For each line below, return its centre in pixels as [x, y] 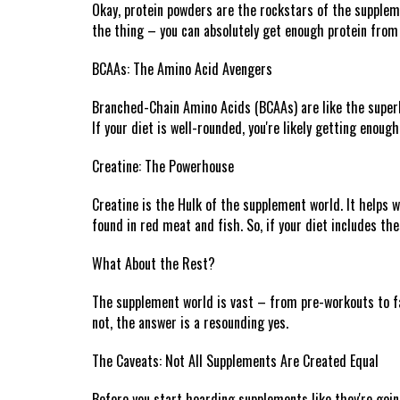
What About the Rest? [153, 263]
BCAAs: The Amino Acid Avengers [182, 69]
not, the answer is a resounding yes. [190, 322]
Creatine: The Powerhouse [162, 166]
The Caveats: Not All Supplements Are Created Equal [235, 361]
